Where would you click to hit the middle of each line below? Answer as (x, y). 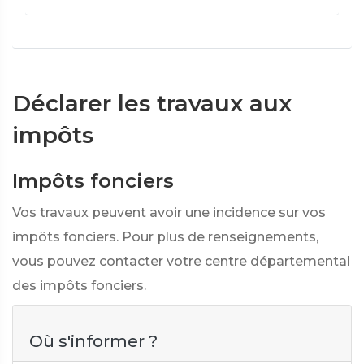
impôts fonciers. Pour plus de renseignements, (165, 237)
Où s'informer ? (93, 341)
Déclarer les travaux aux (152, 103)
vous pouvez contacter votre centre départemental (181, 261)
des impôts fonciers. (79, 286)
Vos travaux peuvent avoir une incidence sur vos (169, 212)
